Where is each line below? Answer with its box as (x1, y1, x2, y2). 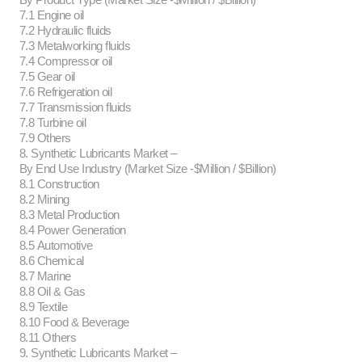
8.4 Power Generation (16, 223, 128, 238)
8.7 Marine (16, 269, 74, 284)
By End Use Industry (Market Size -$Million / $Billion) (16, 162, 279, 176)
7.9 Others (16, 131, 74, 145)
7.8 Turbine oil (16, 116, 89, 130)
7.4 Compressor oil (16, 54, 115, 69)
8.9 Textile (16, 300, 70, 314)
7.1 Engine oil (16, 8, 86, 23)
